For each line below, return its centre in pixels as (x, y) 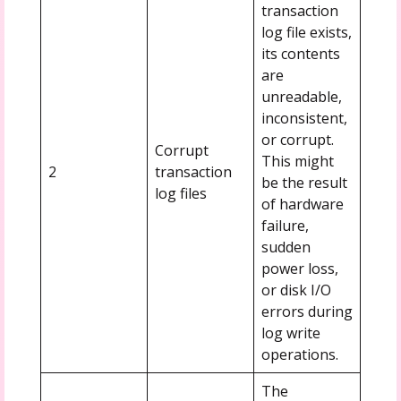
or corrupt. (297, 139)
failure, (285, 225)
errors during (307, 311)
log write (290, 333)
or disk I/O (296, 290)
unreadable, (301, 96)
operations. (299, 354)
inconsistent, (304, 118)
